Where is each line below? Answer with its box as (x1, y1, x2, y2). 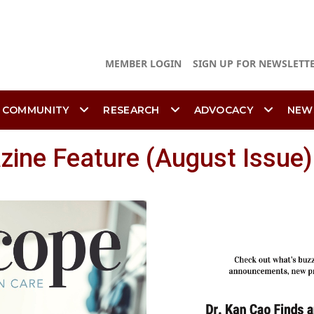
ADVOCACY (193, 104, 253, 116)
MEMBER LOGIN (105, 57, 182, 71)
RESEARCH (103, 104, 160, 116)
